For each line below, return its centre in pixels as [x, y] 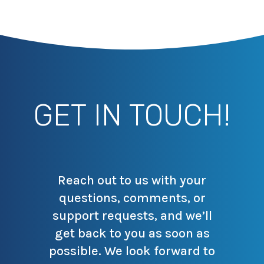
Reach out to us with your [132, 180]
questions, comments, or [132, 198]
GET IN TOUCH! [132, 115]
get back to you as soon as [132, 233]
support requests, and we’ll [132, 216]
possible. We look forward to [132, 251]
